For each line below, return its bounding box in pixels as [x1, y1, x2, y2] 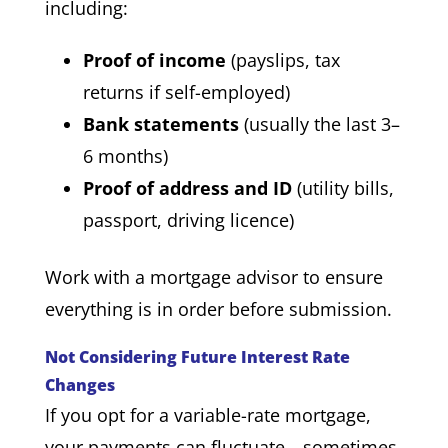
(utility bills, [291, 175, 394, 200]
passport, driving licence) [82, 207, 294, 232]
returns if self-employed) [82, 79, 290, 104]
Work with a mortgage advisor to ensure [44, 264, 383, 289]
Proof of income [82, 47, 226, 72]
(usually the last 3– [238, 111, 400, 136]
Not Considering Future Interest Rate [44, 345, 350, 368]
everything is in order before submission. [44, 296, 392, 321]
